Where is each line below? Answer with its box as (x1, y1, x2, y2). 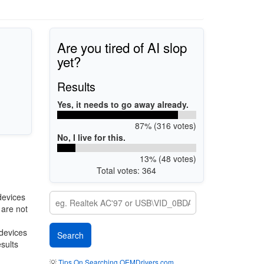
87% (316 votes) (134, 119, 196, 131)
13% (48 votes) (139, 152, 196, 164)
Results (57, 77, 95, 95)
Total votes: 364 (97, 164, 157, 176)
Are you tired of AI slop (57, 37, 187, 57)
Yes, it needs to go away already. (57, 98, 189, 110)
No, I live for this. (57, 131, 126, 143)
